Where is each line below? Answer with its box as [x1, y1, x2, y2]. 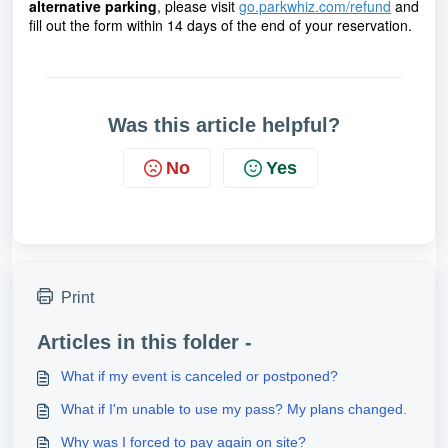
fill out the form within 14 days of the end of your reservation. [29, 15, 412, 35]
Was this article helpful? [108, 114, 340, 136]
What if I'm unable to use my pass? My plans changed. [61, 401, 407, 417]
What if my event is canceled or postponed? [61, 368, 338, 384]
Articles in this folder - [37, 331, 252, 353]
